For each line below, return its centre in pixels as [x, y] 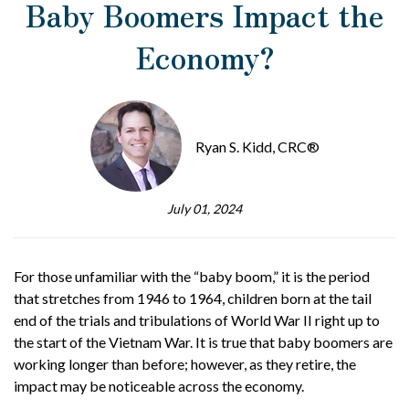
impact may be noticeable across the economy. [159, 386]
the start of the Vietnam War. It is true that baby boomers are [203, 342]
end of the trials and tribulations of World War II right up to [197, 320]
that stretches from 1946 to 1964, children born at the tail [193, 298]
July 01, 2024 [204, 209]
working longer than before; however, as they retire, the [185, 364]
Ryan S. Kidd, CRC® [257, 146]
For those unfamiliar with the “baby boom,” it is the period [192, 276]
